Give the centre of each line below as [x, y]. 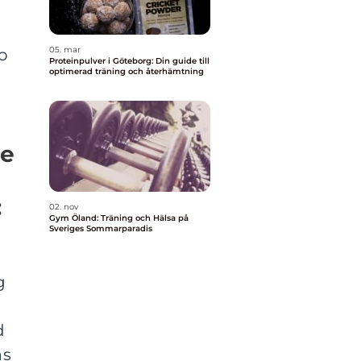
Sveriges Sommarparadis [101, 228]
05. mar [65, 50]
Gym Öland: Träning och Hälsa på [119, 218]
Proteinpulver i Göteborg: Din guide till [129, 61]
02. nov [64, 207]
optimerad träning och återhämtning [127, 71]
